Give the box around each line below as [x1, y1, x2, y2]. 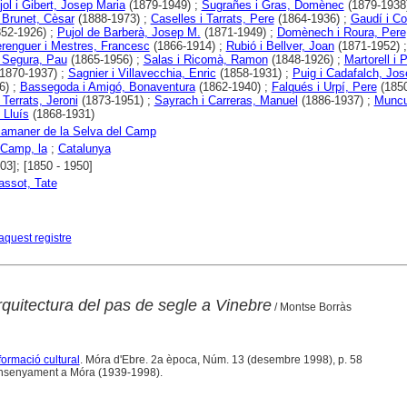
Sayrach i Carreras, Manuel [154, 94, 298, 107]
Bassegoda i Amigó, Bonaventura [19, 80, 195, 94]
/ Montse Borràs [271, 301, 352, 314]
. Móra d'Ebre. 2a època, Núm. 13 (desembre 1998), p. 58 [79, 353, 362, 367]
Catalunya [57, 142, 111, 155]
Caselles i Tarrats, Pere [150, 12, 274, 25]
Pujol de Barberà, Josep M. [56, 25, 201, 39]
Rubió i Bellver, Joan [225, 39, 334, 53]
